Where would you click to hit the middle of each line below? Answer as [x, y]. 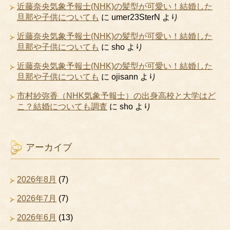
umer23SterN [136, 17]
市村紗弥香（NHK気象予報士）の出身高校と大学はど [116, 96]
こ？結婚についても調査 [62, 107]
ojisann [125, 77]
